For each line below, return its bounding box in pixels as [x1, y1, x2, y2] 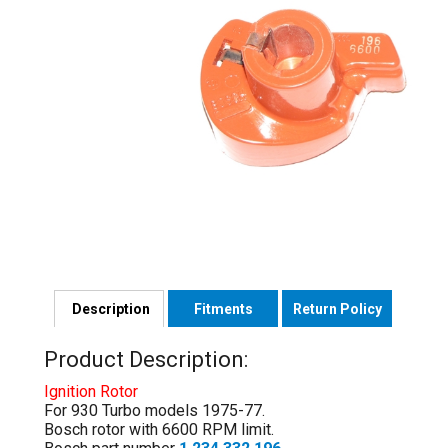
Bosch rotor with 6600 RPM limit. [44, 419, 274, 439]
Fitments [193, 301, 253, 318]
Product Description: [44, 347, 248, 372]
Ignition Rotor [44, 381, 138, 401]
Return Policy [292, 301, 382, 318]
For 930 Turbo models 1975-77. [44, 400, 265, 420]
